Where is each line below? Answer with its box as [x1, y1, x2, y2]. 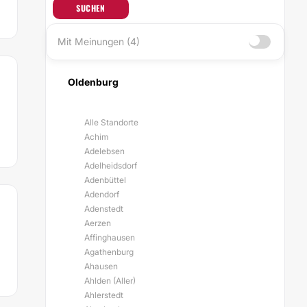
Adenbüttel [84, 175, 126, 185]
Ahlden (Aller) [84, 275, 136, 286]
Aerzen [84, 218, 111, 228]
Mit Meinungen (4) [58, 36, 140, 47]
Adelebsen [84, 146, 125, 156]
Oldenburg [68, 76, 119, 88]
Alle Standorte [84, 117, 138, 127]
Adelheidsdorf [84, 160, 137, 171]
